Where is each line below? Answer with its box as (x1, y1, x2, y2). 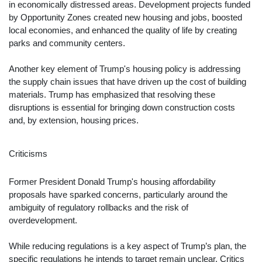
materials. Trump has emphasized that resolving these (9, 90, 215, 100)
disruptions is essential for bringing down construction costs (9, 103, 235, 113)
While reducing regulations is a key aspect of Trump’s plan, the (9, 242, 246, 251)
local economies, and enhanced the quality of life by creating (9, 26, 237, 36)
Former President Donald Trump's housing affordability (9, 177, 216, 187)
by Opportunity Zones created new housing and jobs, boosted (9, 13, 242, 23)
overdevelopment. (9, 216, 77, 226)
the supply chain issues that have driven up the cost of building (9, 77, 246, 87)
